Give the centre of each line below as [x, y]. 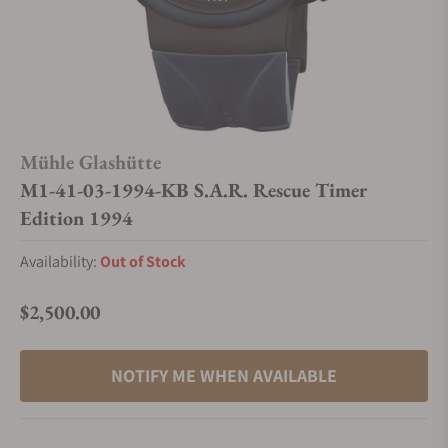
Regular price [62, 323]
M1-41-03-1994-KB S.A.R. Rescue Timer [193, 190]
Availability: [60, 261]
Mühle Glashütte [90, 162]
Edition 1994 [76, 218]
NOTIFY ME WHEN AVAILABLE [224, 375]
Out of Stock [143, 261]
